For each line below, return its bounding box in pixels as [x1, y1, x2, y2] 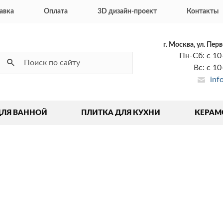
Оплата [44, 8, 68, 15]
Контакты [187, 8, 219, 15]
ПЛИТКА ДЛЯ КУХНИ [81, 109, 161, 116]
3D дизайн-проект [98, 8, 157, 15]
